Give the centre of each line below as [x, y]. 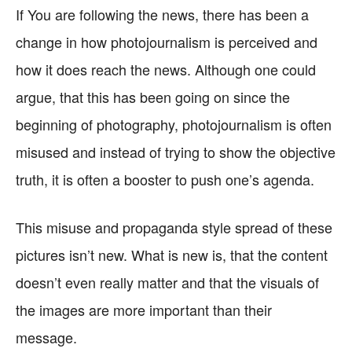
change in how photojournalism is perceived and [167, 42]
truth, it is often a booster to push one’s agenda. [165, 179]
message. [46, 337]
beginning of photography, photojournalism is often [174, 124]
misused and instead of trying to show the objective [176, 152]
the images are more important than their [144, 310]
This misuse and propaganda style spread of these [174, 227]
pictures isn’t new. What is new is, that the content [172, 255]
